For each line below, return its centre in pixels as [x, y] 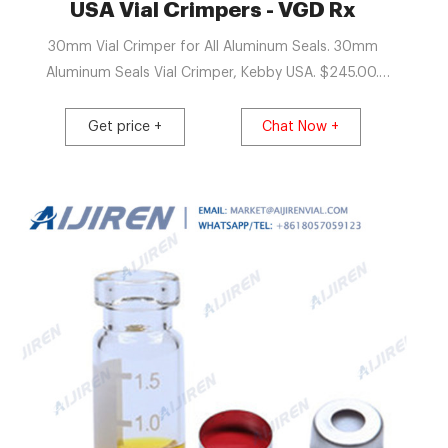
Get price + [125, 126]
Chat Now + [301, 126]
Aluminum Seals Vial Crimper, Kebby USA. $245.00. [213, 72]
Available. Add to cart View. [213, 98]
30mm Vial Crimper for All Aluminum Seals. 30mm [212, 46]
